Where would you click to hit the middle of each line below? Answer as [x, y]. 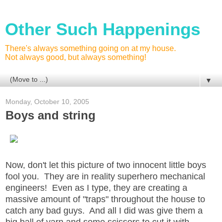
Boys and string [51, 115]
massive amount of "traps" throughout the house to [105, 199]
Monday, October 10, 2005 [47, 102]
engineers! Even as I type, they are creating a [96, 188]
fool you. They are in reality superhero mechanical [105, 176]
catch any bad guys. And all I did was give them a [104, 210]
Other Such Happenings [103, 29]
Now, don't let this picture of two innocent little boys [106, 165]
